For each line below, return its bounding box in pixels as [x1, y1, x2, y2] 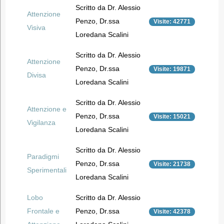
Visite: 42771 [153, 18, 190, 25]
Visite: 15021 [153, 113, 190, 120]
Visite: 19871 [153, 65, 190, 72]
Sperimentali [26, 166, 66, 174]
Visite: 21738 [153, 160, 190, 167]
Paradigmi [26, 152, 59, 160]
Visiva [26, 23, 45, 31]
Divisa [26, 71, 46, 79]
